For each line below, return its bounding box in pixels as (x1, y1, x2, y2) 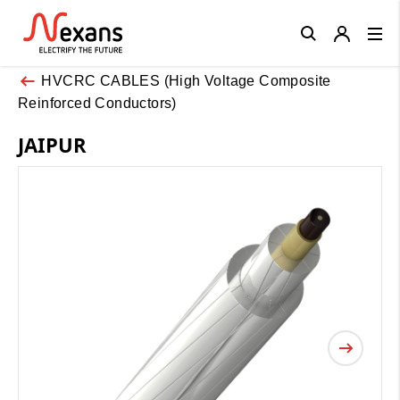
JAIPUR (18, 130, 87, 158)
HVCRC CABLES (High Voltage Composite (41, 72, 331, 88)
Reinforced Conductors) (18, 95, 177, 111)
